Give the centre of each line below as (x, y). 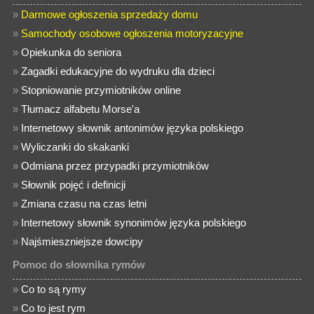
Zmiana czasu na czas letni (84, 204)
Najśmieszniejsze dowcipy (82, 241)
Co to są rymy (54, 289)
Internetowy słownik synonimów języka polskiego (134, 223)
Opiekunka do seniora (71, 52)
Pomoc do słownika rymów (79, 265)
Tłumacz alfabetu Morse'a (81, 109)
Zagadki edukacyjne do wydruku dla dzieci (118, 71)
